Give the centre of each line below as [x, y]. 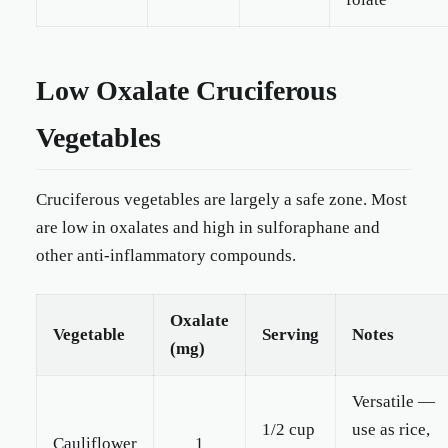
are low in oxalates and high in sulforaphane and [208, 227]
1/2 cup [288, 429]
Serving [290, 334]
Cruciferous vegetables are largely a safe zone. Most [221, 199]
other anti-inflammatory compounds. [166, 255]
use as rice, [391, 429]
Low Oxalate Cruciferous [186, 90]
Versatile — [393, 401]
